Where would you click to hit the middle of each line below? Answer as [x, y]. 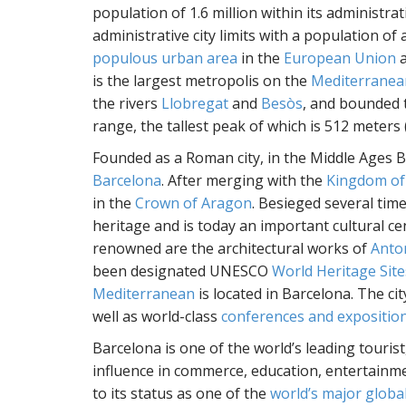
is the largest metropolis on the [202, 81]
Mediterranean [144, 294]
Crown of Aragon [193, 203]
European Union [340, 58]
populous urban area [165, 58]
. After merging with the [244, 180]
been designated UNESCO [182, 271]
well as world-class [157, 316]
